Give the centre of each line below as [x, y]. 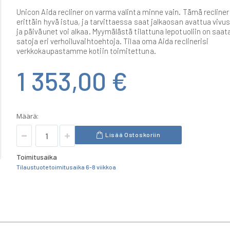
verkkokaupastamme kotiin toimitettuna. [86, 51]
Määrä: [27, 116]
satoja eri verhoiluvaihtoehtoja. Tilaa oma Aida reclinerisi [113, 41]
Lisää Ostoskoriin [133, 135]
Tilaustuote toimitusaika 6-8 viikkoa [66, 167]
